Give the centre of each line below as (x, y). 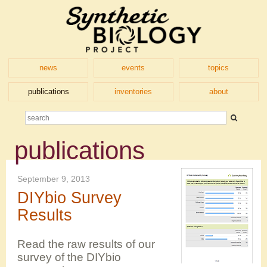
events (133, 68)
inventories (133, 91)
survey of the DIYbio (69, 257)
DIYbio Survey (69, 198)
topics (219, 68)
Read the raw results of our (86, 244)
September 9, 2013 (54, 179)
